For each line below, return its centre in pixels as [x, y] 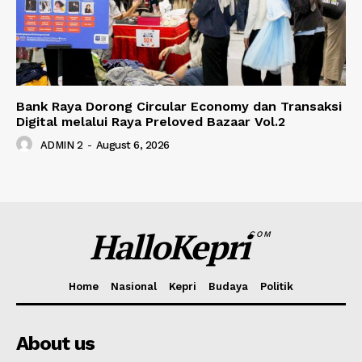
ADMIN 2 [61, 145]
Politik [277, 287]
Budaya [228, 287]
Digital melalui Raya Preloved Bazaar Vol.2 [151, 122]
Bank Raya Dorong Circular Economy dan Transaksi [179, 107]
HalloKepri [170, 247]
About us [55, 344]
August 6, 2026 [133, 145]
